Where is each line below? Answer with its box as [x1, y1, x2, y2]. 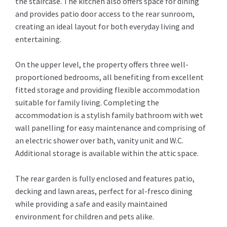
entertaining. [15, 34, 61, 45]
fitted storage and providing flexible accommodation [15, 85, 200, 95]
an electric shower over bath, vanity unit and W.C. [15, 135, 183, 146]
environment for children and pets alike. [15, 211, 154, 222]
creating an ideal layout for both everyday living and [15, 21, 194, 32]
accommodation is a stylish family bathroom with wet [15, 110, 203, 121]
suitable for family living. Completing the [15, 97, 159, 108]
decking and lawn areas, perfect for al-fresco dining [15, 186, 193, 197]
